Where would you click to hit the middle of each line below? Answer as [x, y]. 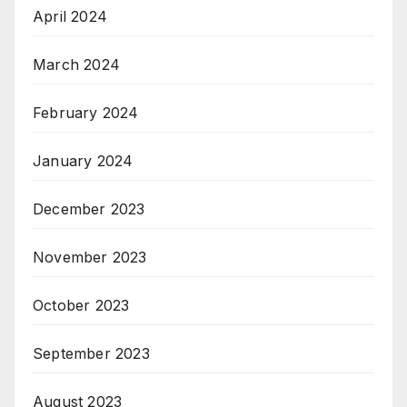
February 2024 [86, 113]
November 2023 [90, 258]
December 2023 [89, 209]
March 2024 [76, 65]
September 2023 [91, 354]
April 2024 [70, 17]
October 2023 [81, 306]
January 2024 [83, 161]
